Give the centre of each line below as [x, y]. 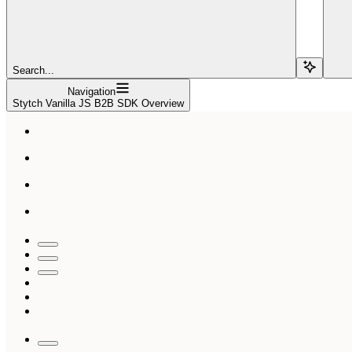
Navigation [91, 91]
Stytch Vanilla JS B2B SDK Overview [98, 103]
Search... [33, 70]
